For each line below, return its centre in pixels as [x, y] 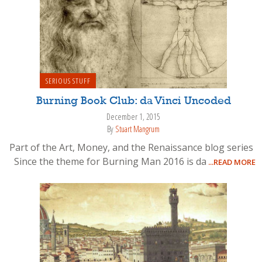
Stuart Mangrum [137, 129]
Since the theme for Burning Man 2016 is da [108, 162]
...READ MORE [231, 162]
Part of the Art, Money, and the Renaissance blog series [131, 148]
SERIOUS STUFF [68, 81]
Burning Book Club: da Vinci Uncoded [133, 101]
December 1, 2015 [133, 117]
